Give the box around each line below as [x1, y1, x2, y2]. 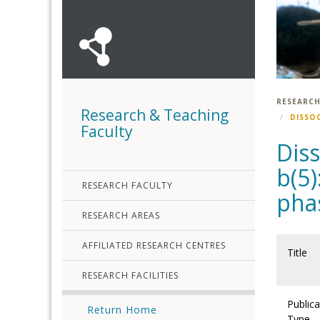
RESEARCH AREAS [82, 209, 160, 221]
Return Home [87, 303, 157, 316]
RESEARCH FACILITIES [82, 269, 179, 281]
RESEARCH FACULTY [82, 179, 173, 191]
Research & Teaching [81, 105, 229, 125]
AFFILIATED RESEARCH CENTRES [82, 239, 226, 251]
